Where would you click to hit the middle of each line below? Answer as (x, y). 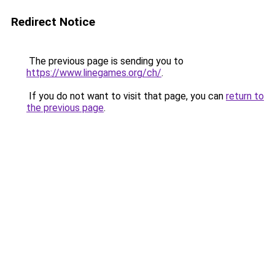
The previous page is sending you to (105, 61)
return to (245, 96)
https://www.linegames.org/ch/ (94, 73)
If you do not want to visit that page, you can (126, 96)
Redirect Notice (53, 22)
